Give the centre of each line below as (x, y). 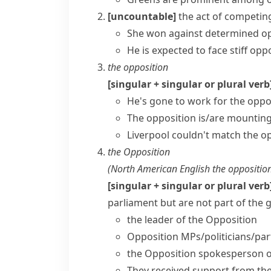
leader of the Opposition (201, 220)
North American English (160, 169)
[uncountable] (142, 16)
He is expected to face (178, 50)
